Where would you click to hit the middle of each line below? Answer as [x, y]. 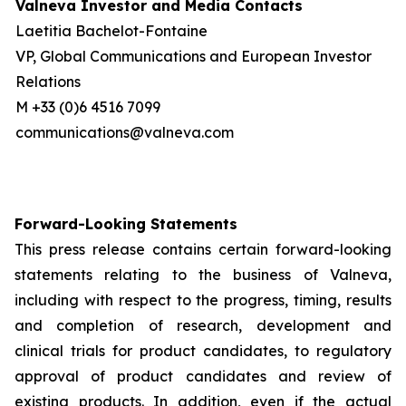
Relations [48, 82]
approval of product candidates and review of [203, 376]
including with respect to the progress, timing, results [203, 300]
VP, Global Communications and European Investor [193, 56]
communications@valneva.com [125, 132]
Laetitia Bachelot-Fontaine [111, 31]
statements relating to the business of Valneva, [203, 275]
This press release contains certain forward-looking [203, 249]
